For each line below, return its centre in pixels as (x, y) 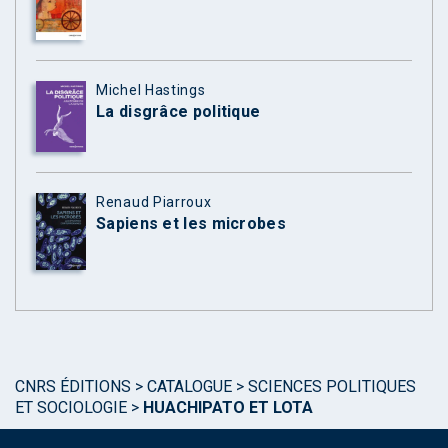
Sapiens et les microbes (191, 223)
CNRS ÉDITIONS (73, 386)
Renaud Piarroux (154, 201)
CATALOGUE (189, 386)
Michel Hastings (151, 90)
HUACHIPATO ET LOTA (228, 407)
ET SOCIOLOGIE (71, 407)
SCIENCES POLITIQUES (332, 386)
